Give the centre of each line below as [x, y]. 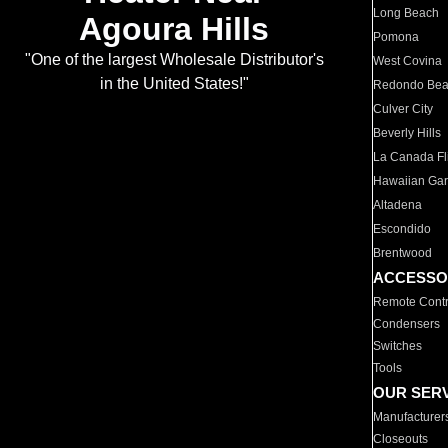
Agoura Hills [174, 29]
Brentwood [403, 253]
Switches [398, 346]
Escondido [402, 229]
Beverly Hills [407, 133]
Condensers [407, 324]
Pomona [396, 37]
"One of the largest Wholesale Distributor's [174, 60]
